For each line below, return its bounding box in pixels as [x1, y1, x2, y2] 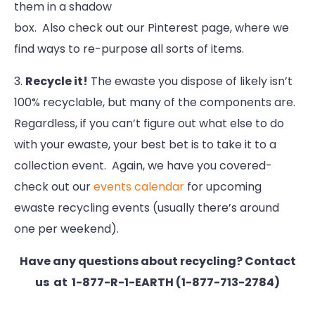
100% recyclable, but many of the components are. [14, 94, 295, 111]
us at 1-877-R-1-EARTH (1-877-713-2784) [35, 274, 280, 291]
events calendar [94, 179, 184, 195]
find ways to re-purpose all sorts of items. [14, 41, 244, 58]
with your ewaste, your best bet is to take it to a [14, 136, 276, 153]
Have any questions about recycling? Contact [19, 253, 296, 270]
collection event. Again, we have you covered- [14, 157, 272, 174]
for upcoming [184, 179, 262, 195]
